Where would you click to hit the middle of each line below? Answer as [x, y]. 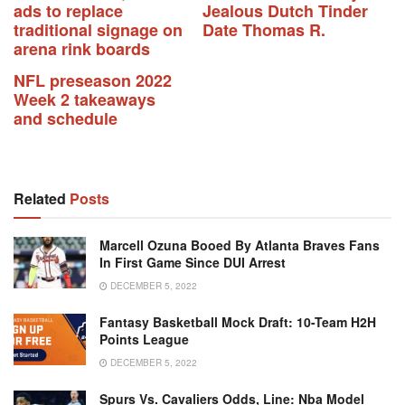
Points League [144, 339]
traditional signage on [98, 29]
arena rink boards [82, 48]
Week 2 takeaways [85, 99]
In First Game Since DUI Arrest [193, 262]
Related [40, 198]
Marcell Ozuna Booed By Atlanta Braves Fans [240, 245]
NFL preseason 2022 [93, 80]
